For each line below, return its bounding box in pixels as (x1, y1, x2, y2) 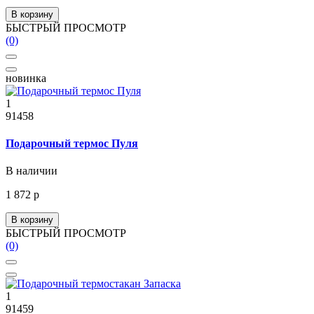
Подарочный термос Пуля (6, 137, 138, 149)
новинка (6, 71, 46, 84)
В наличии (6, 165, 57, 177)
